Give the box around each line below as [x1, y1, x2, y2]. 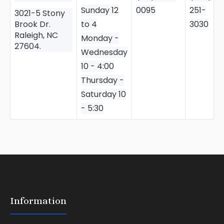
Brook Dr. [14, 18, 50, 30]
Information [10, 195, 66, 207]
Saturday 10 [81, 88, 126, 100]
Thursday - [81, 74, 124, 86]
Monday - [81, 32, 119, 44]
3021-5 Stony [14, 7, 65, 19]
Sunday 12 [81, 4, 118, 16]
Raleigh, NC [14, 29, 58, 41]
